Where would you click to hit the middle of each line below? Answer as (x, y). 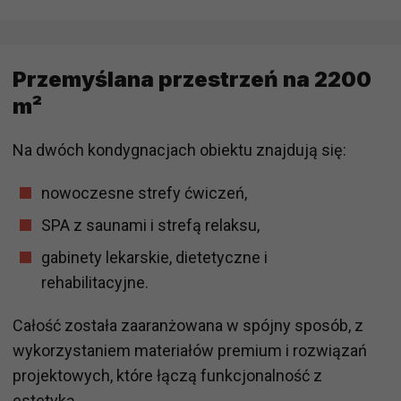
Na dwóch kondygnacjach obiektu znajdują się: (179, 149)
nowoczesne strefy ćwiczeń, (144, 192)
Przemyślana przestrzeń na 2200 (192, 79)
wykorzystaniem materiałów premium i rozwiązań (190, 350)
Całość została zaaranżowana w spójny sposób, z (188, 325)
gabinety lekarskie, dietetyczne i (154, 257)
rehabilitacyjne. (95, 282)
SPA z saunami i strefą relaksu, (150, 225)
